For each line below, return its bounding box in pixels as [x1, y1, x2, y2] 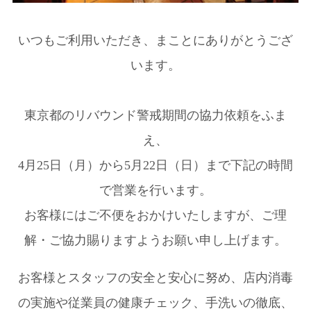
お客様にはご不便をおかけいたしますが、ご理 [24, 208, 287, 222]
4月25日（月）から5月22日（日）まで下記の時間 [18, 158, 293, 172]
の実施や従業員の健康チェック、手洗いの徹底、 [18, 296, 293, 310]
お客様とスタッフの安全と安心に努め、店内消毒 [18, 271, 293, 285]
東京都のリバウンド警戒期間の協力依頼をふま [24, 108, 287, 122]
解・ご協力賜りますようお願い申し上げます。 [24, 233, 287, 247]
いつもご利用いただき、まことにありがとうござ [18, 33, 293, 47]
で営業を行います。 [99, 183, 212, 197]
